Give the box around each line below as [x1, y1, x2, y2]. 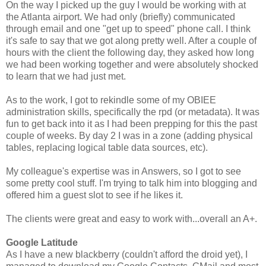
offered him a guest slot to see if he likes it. [6, 189, 183, 200]
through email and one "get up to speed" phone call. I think [6, 23, 251, 34]
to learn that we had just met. [6, 71, 126, 81]
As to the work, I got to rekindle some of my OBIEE [6, 94, 216, 105]
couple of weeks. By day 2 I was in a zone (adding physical [6, 130, 253, 141]
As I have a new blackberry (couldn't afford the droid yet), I [6, 249, 248, 259]
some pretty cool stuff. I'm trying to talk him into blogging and [6, 178, 257, 188]
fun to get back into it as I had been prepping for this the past [6, 118, 257, 129]
